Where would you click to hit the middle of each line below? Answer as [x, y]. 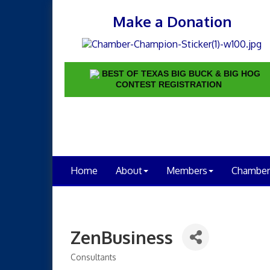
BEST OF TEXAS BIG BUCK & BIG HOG [181, 73]
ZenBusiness [122, 237]
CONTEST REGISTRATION [169, 84]
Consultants [93, 257]
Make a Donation [172, 21]
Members [187, 170]
